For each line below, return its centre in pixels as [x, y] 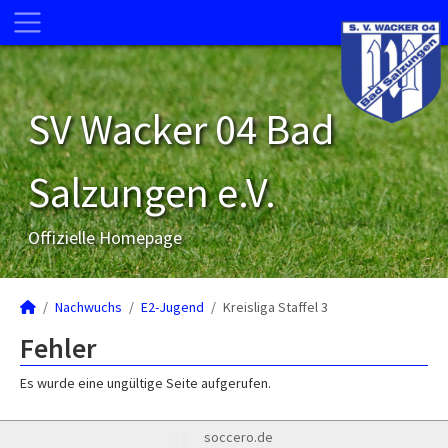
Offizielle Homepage [105, 237]
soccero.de [238, 437]
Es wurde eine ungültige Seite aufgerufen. [145, 383]
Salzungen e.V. [152, 192]
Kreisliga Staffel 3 [275, 307]
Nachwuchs [88, 307]
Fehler [58, 348]
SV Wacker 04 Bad [181, 129]
